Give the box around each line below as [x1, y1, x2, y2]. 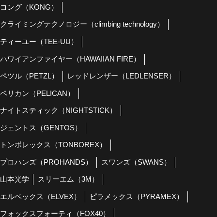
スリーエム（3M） [37, 175, 99, 184]
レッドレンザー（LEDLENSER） [67, 72, 176, 80]
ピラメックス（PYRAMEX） [89, 192, 184, 201]
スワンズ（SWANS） [101, 158, 171, 166]
